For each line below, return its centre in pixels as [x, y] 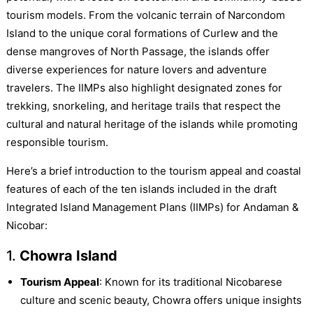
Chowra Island [68, 256]
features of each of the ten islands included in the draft [141, 189]
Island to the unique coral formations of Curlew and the [142, 34]
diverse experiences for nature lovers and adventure [136, 70]
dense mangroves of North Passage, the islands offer [138, 52]
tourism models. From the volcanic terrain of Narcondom [145, 15]
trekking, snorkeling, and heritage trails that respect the [143, 106]
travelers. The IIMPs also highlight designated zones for [144, 88]
